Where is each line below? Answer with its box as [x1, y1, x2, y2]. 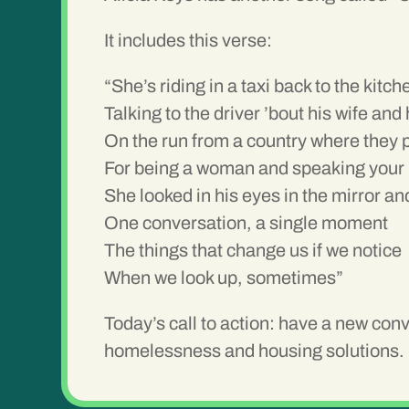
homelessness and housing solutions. [104, 341, 405, 362]
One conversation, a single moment [104, 213, 389, 234]
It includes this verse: [104, 30, 273, 51]
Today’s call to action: [104, 313, 276, 334]
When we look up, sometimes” [104, 267, 344, 288]
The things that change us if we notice [104, 240, 403, 261]
